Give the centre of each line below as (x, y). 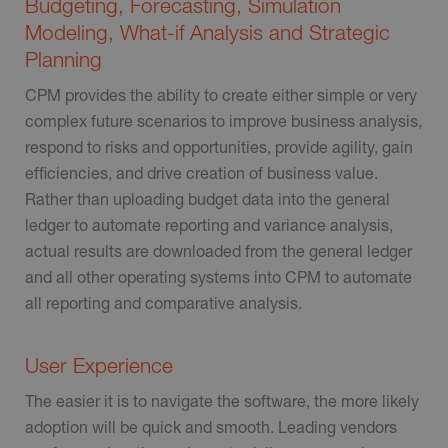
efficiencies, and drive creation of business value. (201, 173)
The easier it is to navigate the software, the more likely (222, 401)
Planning (63, 58)
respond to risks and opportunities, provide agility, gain (219, 147)
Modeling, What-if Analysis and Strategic (207, 31)
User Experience (99, 364)
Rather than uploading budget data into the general (207, 199)
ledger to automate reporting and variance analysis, (209, 225)
